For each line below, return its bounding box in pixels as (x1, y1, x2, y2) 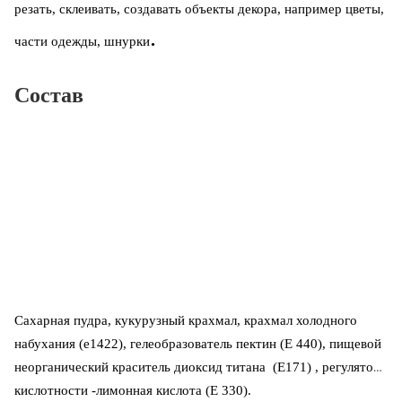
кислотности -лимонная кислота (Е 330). (14, 383, 255, 398)
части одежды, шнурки (14, 33, 150, 48)
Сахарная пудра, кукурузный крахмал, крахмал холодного (14, 313, 357, 328)
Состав (14, 83, 83, 107)
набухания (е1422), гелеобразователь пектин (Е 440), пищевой (14, 336, 381, 352)
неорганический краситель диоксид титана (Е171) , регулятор (14, 360, 380, 375)
